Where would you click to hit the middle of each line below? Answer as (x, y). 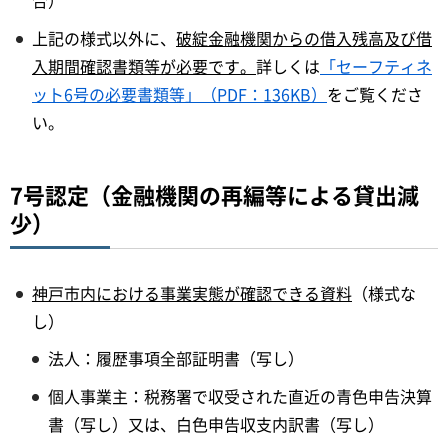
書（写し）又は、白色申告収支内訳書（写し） (216, 424)
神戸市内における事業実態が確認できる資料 (192, 292)
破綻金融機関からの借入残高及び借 (304, 37)
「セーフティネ (376, 65)
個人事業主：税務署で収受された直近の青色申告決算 (240, 396)
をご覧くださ (375, 93)
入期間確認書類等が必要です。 (144, 65)
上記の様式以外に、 (104, 37)
